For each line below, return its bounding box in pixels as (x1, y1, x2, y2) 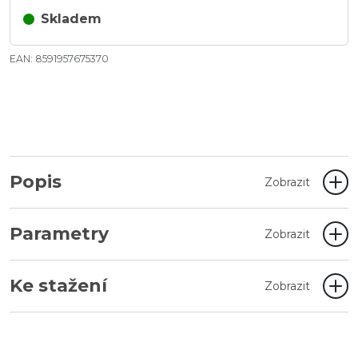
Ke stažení (10, 275, 107, 296)
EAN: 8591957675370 (10, 53, 109, 65)
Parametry (10, 223, 109, 245)
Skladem (41, 11, 101, 26)
